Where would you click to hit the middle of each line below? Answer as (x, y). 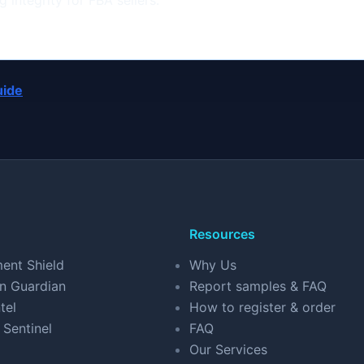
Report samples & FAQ (258, 286)
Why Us (213, 265)
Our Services (228, 349)
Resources (222, 234)
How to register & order (262, 307)
